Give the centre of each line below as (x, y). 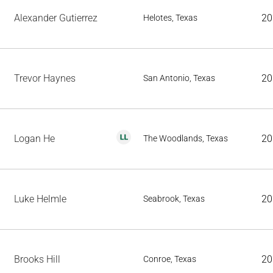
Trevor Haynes (45, 78)
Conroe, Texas (170, 259)
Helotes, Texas (170, 18)
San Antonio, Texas (179, 78)
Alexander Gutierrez (56, 18)
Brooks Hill (37, 259)
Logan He (34, 139)
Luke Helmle (40, 199)
